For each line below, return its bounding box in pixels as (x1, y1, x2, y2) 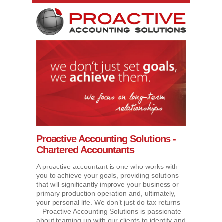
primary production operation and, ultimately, (36, 189, 176, 198)
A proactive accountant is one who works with (36, 163, 178, 171)
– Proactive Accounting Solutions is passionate (36, 207, 181, 216)
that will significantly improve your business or (36, 180, 179, 189)
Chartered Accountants (36, 144, 134, 156)
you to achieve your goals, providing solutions (36, 171, 179, 180)
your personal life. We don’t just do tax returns (36, 198, 180, 207)
